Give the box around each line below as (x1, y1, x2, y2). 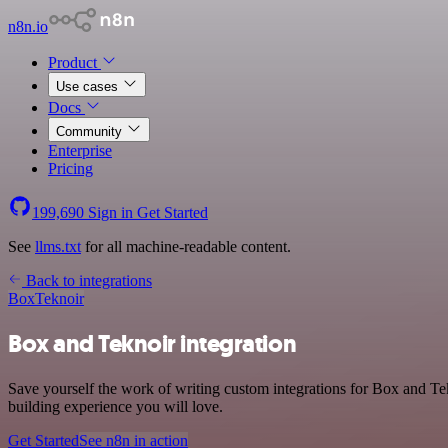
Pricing (48, 160, 93, 177)
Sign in (84, 204, 137, 221)
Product (48, 54, 101, 71)
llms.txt (35, 238, 81, 255)
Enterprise (48, 142, 112, 159)
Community (56, 124, 126, 139)
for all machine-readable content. (81, 238, 291, 255)
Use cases (56, 79, 122, 94)
